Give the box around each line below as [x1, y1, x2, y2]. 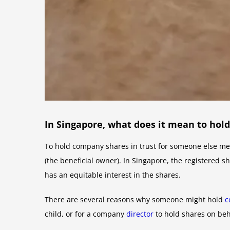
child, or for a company [45, 208, 126, 219]
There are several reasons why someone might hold [45, 194, 225, 204]
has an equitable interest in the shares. [45, 169, 181, 180]
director [126, 208, 154, 219]
